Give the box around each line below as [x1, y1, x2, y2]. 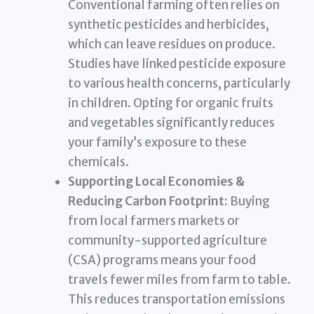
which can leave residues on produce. [68, 36, 276, 52]
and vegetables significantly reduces [68, 114, 275, 130]
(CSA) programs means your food [68, 252, 257, 268]
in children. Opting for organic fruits [68, 95, 274, 111]
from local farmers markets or [68, 212, 240, 228]
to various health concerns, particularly [68, 75, 291, 91]
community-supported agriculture [68, 232, 268, 248]
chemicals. [68, 153, 130, 170]
